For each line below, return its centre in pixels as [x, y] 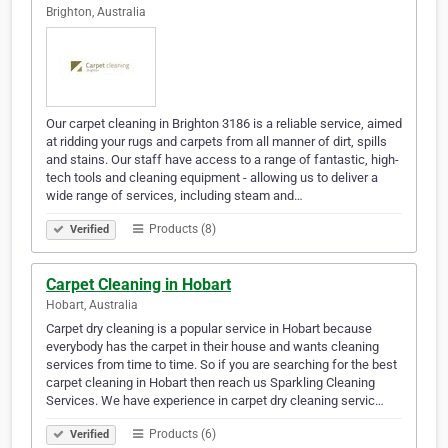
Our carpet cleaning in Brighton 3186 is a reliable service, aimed [224, 124]
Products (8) [181, 229]
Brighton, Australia [96, 12]
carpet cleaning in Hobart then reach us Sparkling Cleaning [210, 383]
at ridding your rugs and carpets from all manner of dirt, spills [216, 142]
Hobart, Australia [92, 305]
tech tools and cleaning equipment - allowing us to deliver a [212, 178]
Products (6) [181, 434]
